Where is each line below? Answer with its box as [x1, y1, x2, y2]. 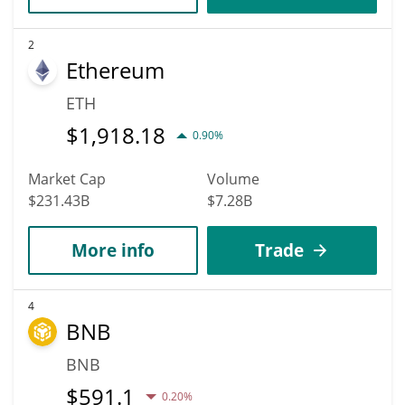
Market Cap [28, 168, 106, 189]
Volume [207, 168, 259, 189]
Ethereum [66, 54, 165, 85]
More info [71, 238, 155, 261]
